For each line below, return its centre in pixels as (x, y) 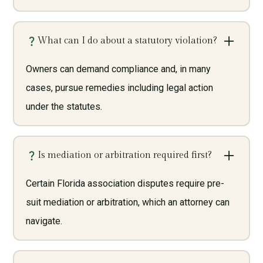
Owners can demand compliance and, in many (118, 69)
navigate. (44, 221)
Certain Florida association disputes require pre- (125, 183)
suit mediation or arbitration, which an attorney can (127, 202)
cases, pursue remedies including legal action (119, 87)
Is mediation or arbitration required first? (124, 155)
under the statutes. (64, 106)
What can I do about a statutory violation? (127, 41)
